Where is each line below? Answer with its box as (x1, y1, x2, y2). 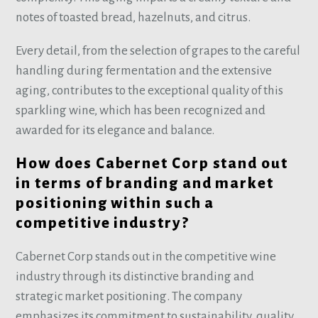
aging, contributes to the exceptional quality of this (16, 83, 284, 97)
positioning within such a (16, 195, 215, 212)
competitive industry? (16, 215, 190, 232)
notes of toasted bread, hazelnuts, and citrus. (16, 10, 253, 24)
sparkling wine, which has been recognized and (16, 103, 266, 117)
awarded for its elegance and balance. (16, 123, 215, 137)
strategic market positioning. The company (16, 290, 243, 304)
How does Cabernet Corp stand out (16, 155, 288, 172)
